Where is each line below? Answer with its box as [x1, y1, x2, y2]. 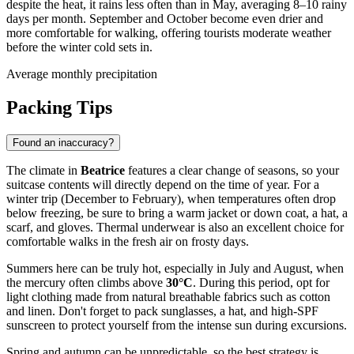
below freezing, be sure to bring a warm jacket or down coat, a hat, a [6, 206, 348, 220]
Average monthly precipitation [6, 67, 157, 81]
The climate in [6, 164, 81, 178]
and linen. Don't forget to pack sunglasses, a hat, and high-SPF [6, 304, 318, 318]
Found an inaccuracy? [13, 137, 114, 149]
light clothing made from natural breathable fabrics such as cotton [6, 290, 330, 304]
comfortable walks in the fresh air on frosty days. [6, 235, 249, 249]
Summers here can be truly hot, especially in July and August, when [6, 262, 344, 276]
